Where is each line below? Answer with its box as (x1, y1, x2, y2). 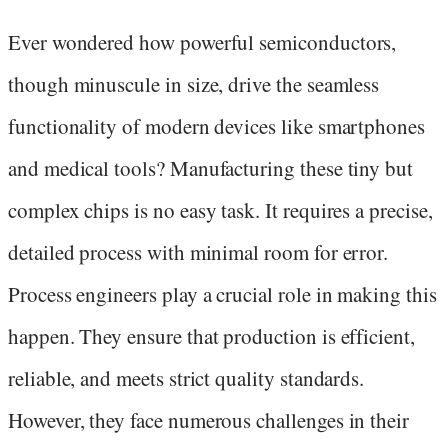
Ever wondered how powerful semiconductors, (8, 27, 397, 56)
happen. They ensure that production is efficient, (8, 321, 415, 350)
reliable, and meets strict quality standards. (8, 363, 365, 392)
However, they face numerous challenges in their (8, 405, 410, 434)
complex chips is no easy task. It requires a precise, (8, 195, 433, 224)
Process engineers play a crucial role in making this (8, 279, 437, 308)
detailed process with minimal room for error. (8, 237, 389, 266)
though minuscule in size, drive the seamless (8, 69, 380, 98)
